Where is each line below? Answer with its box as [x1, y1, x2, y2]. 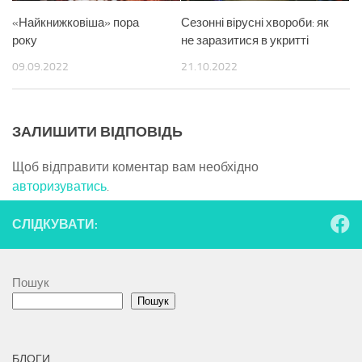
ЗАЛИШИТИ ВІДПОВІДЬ [12, 123, 183, 141]
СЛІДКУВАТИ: [12, 217, 98, 233]
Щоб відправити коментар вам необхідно [12, 159, 259, 175]
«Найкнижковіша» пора [12, 15, 139, 30]
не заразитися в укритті [181, 33, 309, 48]
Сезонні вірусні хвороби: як [181, 15, 329, 30]
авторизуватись [12, 179, 107, 195]
